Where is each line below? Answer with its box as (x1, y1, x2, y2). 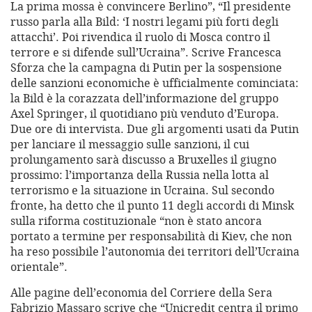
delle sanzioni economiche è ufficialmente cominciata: (10, 75, 299, 91)
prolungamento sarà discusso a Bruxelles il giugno (10, 152, 276, 168)
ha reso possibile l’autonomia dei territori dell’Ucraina (10, 244, 299, 260)
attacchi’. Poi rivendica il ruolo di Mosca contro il (10, 29, 270, 45)
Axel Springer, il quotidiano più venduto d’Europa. (10, 106, 279, 122)
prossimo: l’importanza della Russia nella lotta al (10, 167, 269, 183)
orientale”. (10, 259, 68, 275)
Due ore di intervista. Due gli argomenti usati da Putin (10, 121, 299, 137)
